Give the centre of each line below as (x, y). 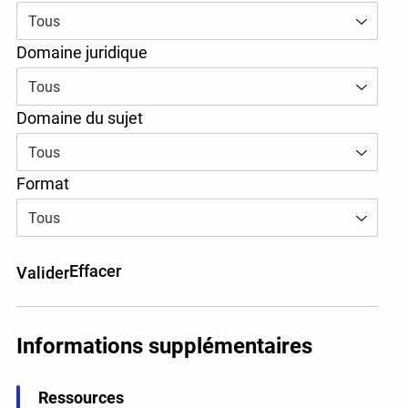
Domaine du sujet (79, 118)
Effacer (95, 271)
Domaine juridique (82, 53)
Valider (42, 272)
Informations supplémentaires (164, 347)
